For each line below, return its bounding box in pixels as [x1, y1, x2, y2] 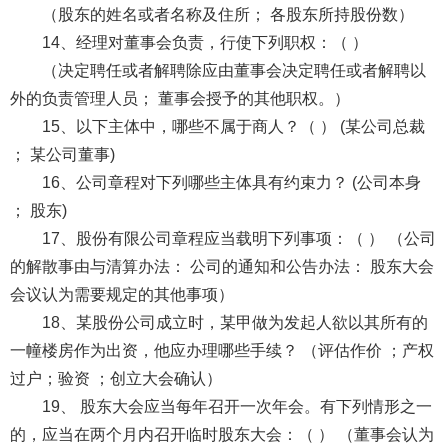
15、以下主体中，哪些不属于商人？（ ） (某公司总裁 [41, 117, 425, 135]
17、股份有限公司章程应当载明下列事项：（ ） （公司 [41, 229, 436, 247]
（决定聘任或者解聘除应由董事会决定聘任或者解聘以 [41, 61, 426, 79]
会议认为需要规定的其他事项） [9, 285, 234, 303]
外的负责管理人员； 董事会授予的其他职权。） [9, 89, 350, 107]
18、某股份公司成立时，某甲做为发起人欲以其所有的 [41, 313, 428, 331]
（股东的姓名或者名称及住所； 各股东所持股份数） [41, 5, 414, 23]
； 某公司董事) [9, 145, 115, 163]
